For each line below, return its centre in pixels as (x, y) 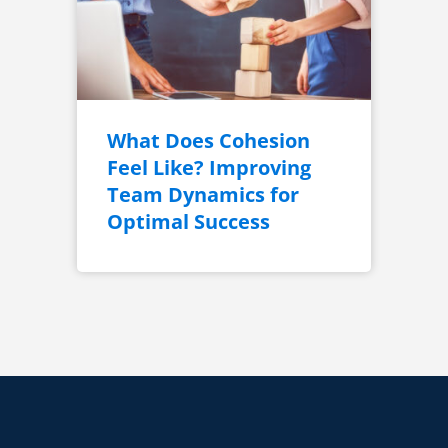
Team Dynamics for (203, 195)
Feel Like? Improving (209, 168)
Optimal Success (189, 222)
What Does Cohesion (209, 141)
